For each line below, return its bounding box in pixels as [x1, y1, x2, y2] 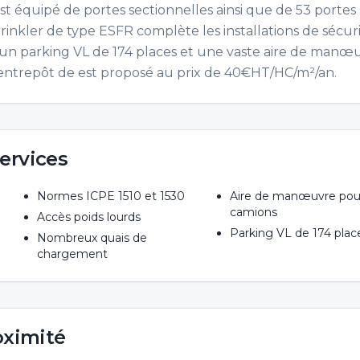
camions [230, 205, 278, 219]
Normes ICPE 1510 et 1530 [36, 189, 185, 203]
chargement [36, 247, 108, 261]
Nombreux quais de [36, 231, 147, 245]
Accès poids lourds [36, 210, 141, 224]
